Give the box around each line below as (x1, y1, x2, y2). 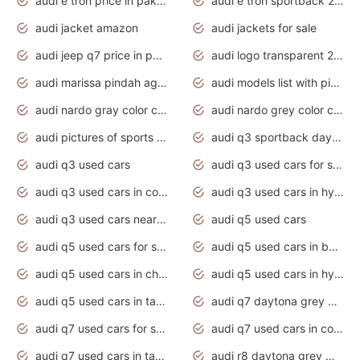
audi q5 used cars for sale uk (157, 239, 166, 254)
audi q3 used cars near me (157, 212, 166, 227)
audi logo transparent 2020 (333, 48, 343, 63)
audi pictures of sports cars (157, 130, 166, 145)
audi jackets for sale (211, 21, 317, 35)
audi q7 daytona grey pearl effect (328, 294, 337, 309)
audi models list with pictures (330, 76, 340, 90)
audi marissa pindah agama (157, 76, 167, 90)
